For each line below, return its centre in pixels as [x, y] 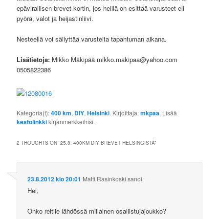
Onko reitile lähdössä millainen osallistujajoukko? [97, 211]
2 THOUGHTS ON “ [39, 142]
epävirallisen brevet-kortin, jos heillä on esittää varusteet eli [101, 8]
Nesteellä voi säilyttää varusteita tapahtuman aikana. [92, 39]
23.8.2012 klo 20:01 [55, 179]
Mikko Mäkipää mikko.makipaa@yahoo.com [114, 60]
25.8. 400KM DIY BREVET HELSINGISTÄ [108, 142]
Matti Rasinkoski [105, 179]
